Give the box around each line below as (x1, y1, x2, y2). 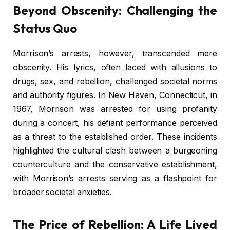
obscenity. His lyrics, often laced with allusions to (13, 62, 217, 72)
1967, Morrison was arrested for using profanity (13, 104, 217, 114)
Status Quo (13, 20, 78, 36)
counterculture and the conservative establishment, (13, 159, 217, 169)
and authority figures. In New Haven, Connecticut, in (13, 90, 217, 100)
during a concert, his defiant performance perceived (13, 118, 217, 128)
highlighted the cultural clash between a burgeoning (13, 145, 217, 156)
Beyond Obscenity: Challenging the (13, 2, 217, 18)
